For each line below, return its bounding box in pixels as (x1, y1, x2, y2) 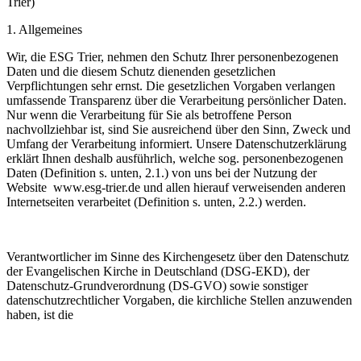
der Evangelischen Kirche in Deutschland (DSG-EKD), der (6, 264, 309, 278)
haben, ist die (6, 308, 73, 322)
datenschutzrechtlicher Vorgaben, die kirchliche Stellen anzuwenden (6, 293, 352, 307)
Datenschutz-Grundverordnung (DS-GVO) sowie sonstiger (6, 279, 308, 293)
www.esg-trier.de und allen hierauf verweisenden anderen (53, 180, 346, 194)
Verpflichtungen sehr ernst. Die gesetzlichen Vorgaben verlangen (6, 79, 335, 93)
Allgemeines (19, 23, 82, 36)
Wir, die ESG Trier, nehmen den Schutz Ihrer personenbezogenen (6, 50, 338, 64)
